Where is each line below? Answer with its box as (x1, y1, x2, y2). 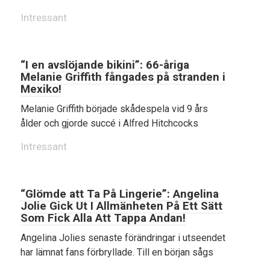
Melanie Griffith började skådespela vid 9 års (20, 103, 208, 115)
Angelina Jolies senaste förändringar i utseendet (20, 232, 225, 243)
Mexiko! (20, 82, 61, 96)
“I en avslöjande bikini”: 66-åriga (20, 58, 189, 72)
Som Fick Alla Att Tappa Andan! (20, 211, 186, 225)
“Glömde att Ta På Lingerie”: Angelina (20, 187, 219, 201)
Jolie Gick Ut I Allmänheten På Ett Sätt (20, 199, 222, 213)
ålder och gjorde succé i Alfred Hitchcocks (20, 118, 198, 129)
